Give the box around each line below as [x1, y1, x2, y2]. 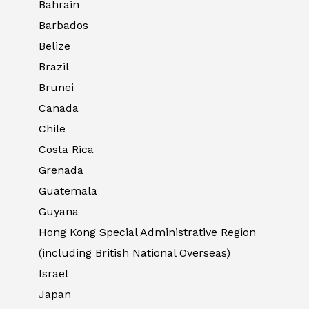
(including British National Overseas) [39, 246, 230, 260]
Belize [39, 39, 70, 53]
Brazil [39, 60, 69, 74]
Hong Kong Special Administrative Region [39, 226, 256, 239]
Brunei [39, 81, 74, 94]
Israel [39, 267, 68, 281]
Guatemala [39, 184, 97, 198]
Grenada [39, 163, 83, 177]
